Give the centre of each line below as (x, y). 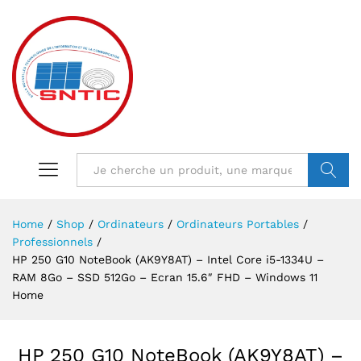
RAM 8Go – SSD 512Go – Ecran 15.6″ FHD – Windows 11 (165, 277)
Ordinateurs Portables (238, 224)
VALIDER (332, 204)
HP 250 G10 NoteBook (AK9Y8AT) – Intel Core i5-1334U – (168, 259)
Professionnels (52, 242)
